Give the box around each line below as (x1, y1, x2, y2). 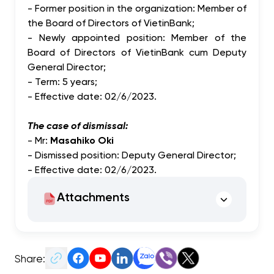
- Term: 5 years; (28, 75, 97, 87)
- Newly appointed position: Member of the (28, 31, 246, 43)
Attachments (57, 191, 130, 204)
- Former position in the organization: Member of (28, 1, 246, 14)
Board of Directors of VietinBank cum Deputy (28, 45, 246, 58)
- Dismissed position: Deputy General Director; (28, 148, 236, 161)
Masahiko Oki (50, 133, 114, 146)
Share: (15, 251, 45, 265)
